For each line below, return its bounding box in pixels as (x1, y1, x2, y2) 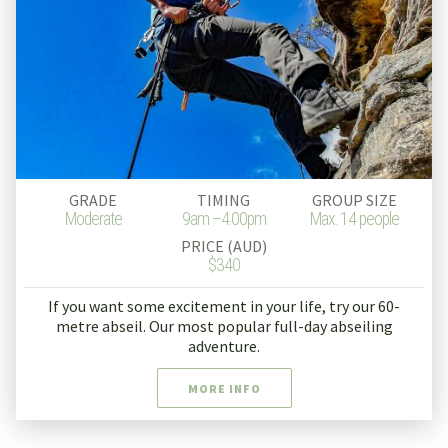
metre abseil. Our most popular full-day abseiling (55, 316, 393, 337)
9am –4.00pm (181, 209, 266, 230)
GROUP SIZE (312, 190, 398, 211)
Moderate (64, 209, 122, 230)
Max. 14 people (310, 209, 400, 230)
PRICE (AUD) (181, 236, 267, 257)
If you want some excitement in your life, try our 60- (48, 296, 400, 317)
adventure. (188, 336, 260, 357)
